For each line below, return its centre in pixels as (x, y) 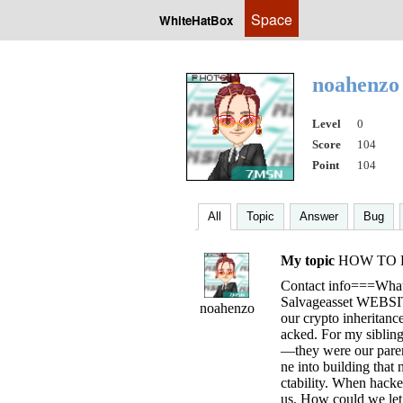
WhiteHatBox (196, 20)
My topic (308, 260)
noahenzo (227, 308)
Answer (319, 216)
